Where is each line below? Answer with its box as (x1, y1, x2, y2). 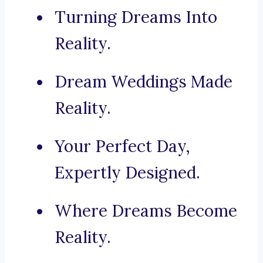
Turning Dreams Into (55, 6, 217, 28)
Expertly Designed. (55, 162, 200, 184)
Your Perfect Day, (55, 136, 190, 157)
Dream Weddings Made (55, 71, 232, 93)
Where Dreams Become (55, 200, 237, 222)
